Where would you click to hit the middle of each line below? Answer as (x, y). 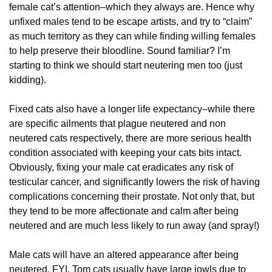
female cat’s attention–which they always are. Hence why (132, 7)
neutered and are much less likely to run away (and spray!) (134, 226)
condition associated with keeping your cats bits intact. (125, 153)
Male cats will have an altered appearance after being (124, 255)
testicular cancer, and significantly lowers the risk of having (134, 182)
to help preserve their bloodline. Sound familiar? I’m (120, 51)
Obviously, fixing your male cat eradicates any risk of (121, 167)
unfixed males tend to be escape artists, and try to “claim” (132, 22)
